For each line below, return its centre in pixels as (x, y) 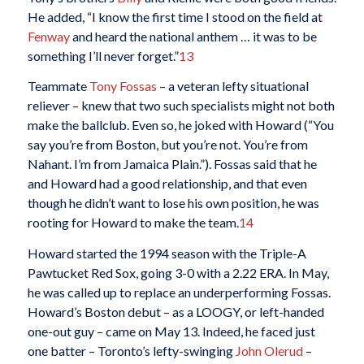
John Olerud (269, 350)
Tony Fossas (123, 86)
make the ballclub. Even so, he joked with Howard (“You (180, 125)
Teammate (58, 86)
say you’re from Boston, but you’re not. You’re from (167, 145)
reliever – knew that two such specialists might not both (181, 106)
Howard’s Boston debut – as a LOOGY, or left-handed (175, 311)
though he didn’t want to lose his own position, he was (173, 203)
